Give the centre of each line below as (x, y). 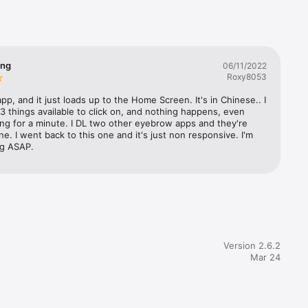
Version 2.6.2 (252, 246)
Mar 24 (265, 257)
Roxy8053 (247, 77)
